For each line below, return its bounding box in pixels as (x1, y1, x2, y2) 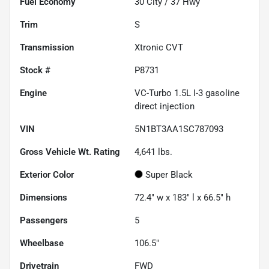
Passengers (20, 214, 68, 226)
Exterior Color (20, 169, 74, 180)
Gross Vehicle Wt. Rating (20, 146, 120, 157)
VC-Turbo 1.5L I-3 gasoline (134, 87, 240, 98)
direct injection (134, 100, 195, 112)
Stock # (20, 64, 50, 76)
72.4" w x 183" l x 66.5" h (134, 192, 231, 203)
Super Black (145, 169, 193, 180)
